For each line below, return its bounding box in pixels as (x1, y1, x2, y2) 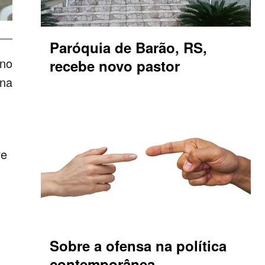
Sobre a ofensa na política (49, 235, 227, 256)
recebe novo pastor (49, 56, 180, 76)
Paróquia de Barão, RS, (49, 37, 207, 58)
